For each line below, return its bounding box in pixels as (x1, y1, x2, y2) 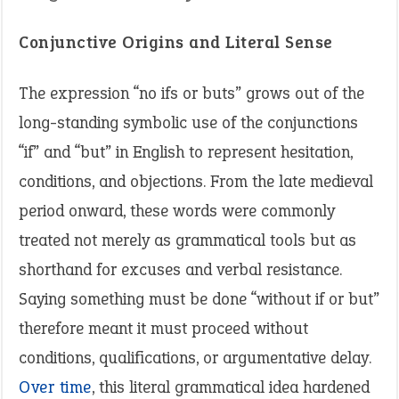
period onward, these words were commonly (19, 199, 335, 222)
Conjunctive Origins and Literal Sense (19, 31, 333, 53)
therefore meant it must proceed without (19, 317, 308, 339)
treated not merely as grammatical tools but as (19, 229, 356, 251)
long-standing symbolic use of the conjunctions (19, 111, 358, 134)
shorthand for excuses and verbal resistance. (19, 258, 342, 281)
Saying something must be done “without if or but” (19, 288, 379, 310)
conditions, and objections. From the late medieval (19, 170, 373, 192)
